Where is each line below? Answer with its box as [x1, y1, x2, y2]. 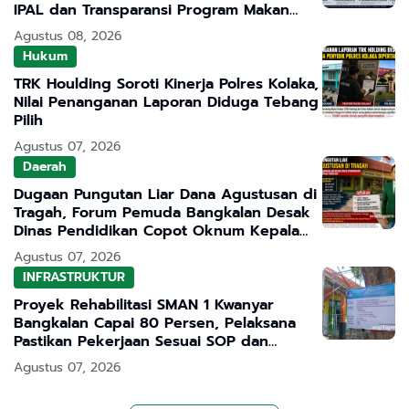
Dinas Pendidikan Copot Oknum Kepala [14, 219, 299, 242]
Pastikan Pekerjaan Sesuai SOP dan [14, 330, 268, 352]
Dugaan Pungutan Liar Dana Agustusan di [14, 183, 317, 205]
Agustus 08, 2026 [14, 26, 122, 46]
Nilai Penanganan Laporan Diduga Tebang [14, 90, 319, 113]
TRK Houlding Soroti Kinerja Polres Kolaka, [14, 72, 319, 95]
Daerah [23, 157, 67, 177]
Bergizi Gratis [14, 16, 110, 39]
